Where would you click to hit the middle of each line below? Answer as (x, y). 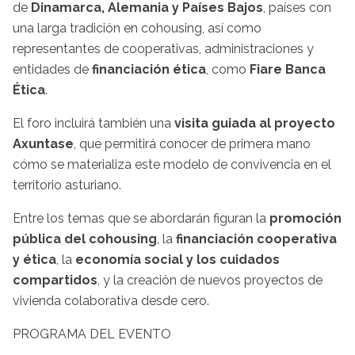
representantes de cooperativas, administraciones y (163, 49)
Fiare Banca (288, 70)
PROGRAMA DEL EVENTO (92, 334)
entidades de (52, 70)
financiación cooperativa (256, 239)
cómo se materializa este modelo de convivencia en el (172, 165)
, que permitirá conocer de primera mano (192, 144)
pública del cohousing (85, 239)
